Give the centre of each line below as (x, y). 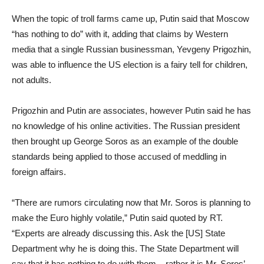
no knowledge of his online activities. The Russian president (126, 126)
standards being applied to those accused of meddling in (119, 156)
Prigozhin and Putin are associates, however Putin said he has (131, 110)
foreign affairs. (39, 172)
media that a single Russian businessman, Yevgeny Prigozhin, (131, 49)
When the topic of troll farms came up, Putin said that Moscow (131, 19)
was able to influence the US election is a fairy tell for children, (130, 65)
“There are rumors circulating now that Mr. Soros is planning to (131, 202)
